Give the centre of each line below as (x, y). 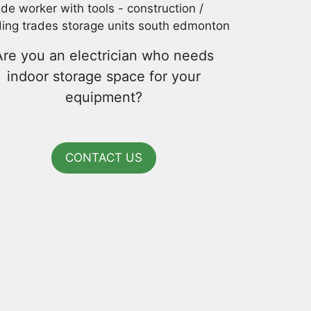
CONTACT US (103, 157)
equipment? (103, 97)
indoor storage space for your (103, 76)
